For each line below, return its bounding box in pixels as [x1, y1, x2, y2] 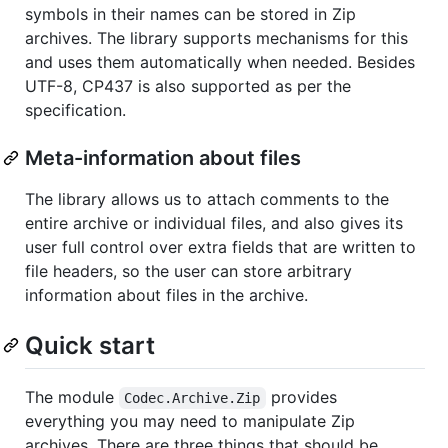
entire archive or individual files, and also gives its [25, 212, 403, 233]
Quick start [25, 330, 155, 360]
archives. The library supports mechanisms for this [25, 27, 408, 48]
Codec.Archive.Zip [124, 390, 261, 407]
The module [25, 387, 119, 408]
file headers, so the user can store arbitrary [25, 260, 352, 281]
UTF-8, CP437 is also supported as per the [25, 75, 351, 96]
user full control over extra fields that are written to [25, 236, 416, 257]
